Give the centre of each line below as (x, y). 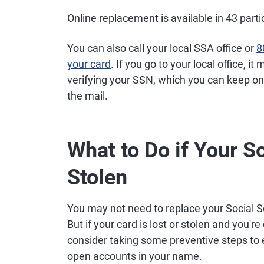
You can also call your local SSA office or (162, 48)
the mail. (88, 96)
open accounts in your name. (135, 256)
